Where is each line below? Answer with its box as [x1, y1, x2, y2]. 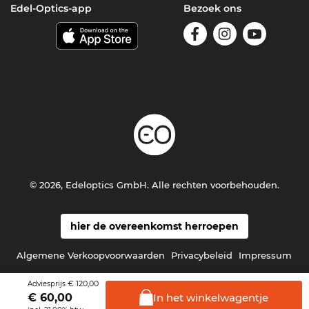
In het [153, 290, 183, 304]
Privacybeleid [171, 249, 233, 261]
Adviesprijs [28, 279, 68, 288]
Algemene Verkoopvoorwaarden [17, 249, 166, 261]
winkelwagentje [183, 290, 268, 304]
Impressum [239, 249, 292, 261]
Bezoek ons [183, 1, 241, 14]
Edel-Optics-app [10, 1, 92, 14]
